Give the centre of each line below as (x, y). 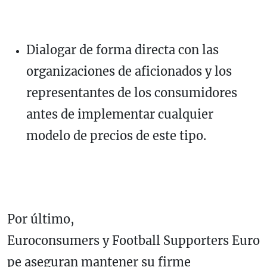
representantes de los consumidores (132, 92)
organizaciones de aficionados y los (129, 71)
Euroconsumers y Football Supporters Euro (133, 240)
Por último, (41, 219)
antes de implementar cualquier (120, 114)
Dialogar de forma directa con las (122, 49)
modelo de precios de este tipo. (116, 135)
